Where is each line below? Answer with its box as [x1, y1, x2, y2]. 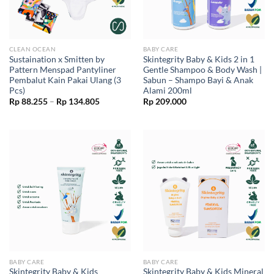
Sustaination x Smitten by [9, 54, 105, 64]
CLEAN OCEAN [9, 45, 56, 53]
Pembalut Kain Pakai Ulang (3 [9, 75, 121, 85]
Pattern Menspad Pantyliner [9, 64, 116, 75]
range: [98, 104, 123, 114]
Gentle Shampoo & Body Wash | [143, 64, 262, 75]
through [98, 120, 130, 130]
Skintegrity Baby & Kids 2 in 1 [143, 54, 254, 64]
